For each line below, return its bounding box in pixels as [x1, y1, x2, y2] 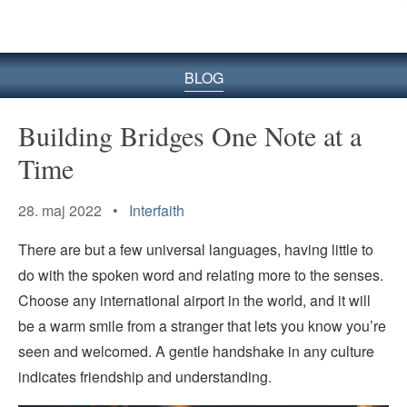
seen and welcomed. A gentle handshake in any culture [18, 341, 374, 362]
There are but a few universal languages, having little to [18, 239, 373, 261]
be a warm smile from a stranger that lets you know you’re [18, 315, 386, 337]
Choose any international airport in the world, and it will [18, 290, 371, 312]
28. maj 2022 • [18, 199, 129, 221]
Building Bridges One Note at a [18, 116, 362, 154]
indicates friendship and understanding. [18, 366, 275, 388]
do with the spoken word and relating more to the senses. [18, 264, 383, 286]
